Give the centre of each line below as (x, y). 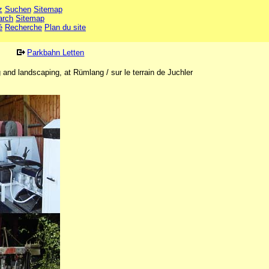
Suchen (18, 9)
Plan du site (65, 27)
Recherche (24, 27)
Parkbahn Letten (56, 53)
